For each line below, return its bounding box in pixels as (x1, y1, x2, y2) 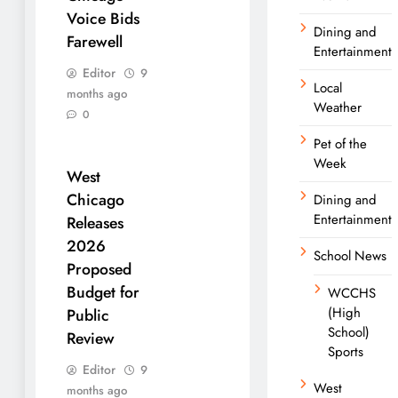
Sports (328, 341, 363, 362)
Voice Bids (67, 6, 139, 30)
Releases (67, 211, 123, 235)
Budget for (67, 281, 139, 305)
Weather (314, 97, 362, 117)
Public (67, 304, 109, 328)
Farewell (67, 29, 123, 53)
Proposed (67, 258, 131, 282)
